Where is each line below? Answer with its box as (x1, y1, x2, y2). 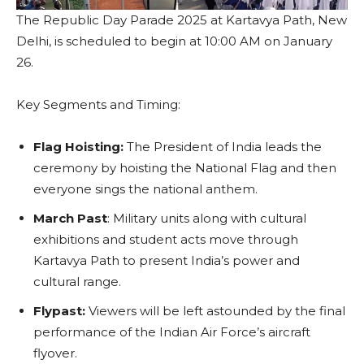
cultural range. (33, 273, 121, 289)
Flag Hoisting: (33, 138, 123, 154)
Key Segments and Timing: (16, 96, 180, 112)
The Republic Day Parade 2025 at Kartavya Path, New (16, 11, 347, 28)
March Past (33, 210, 107, 226)
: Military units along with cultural (107, 210, 306, 226)
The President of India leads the (123, 138, 322, 154)
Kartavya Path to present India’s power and (33, 252, 300, 268)
